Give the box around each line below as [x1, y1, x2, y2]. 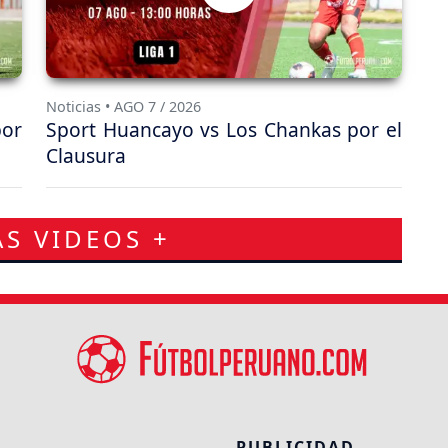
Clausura [46, 141, 126, 169]
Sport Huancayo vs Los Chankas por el [46, 115, 402, 143]
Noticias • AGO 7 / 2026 [46, 96, 201, 116]
